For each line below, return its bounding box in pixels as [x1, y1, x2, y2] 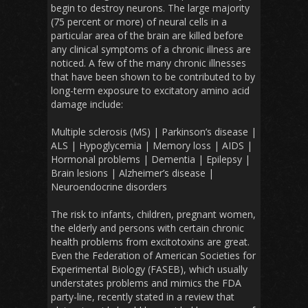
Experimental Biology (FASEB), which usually [51, 263, 247, 276]
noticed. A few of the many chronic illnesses [51, 56, 246, 70]
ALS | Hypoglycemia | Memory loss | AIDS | [51, 139, 252, 153]
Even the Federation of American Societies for [51, 249, 256, 263]
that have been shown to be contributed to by [51, 70, 255, 84]
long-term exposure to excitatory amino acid [51, 84, 250, 98]
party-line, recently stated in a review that [51, 290, 234, 304]
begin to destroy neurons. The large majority [51, 1, 250, 15]
